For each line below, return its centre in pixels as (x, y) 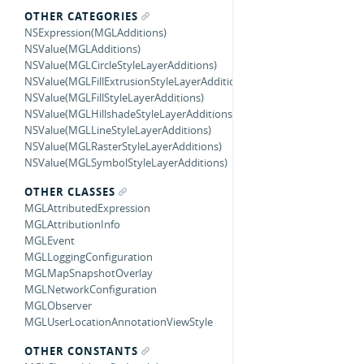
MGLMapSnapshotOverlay (89, 273)
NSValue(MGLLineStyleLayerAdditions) (118, 130)
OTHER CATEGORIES (81, 16)
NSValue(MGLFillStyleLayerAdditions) (114, 97)
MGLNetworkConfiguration (91, 289)
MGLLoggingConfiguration (89, 257)
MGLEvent (50, 240)
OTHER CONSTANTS (81, 351)
